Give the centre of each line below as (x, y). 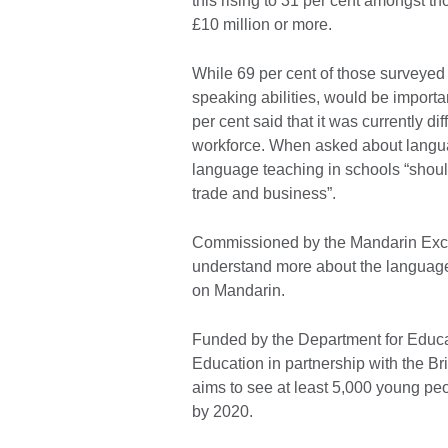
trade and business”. (264, 194)
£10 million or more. (262, 25)
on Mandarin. (238, 291)
